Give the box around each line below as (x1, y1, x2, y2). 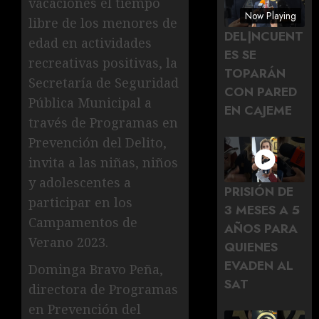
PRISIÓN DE (224, 182, 294, 201)
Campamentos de (28, 213, 137, 231)
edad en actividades (28, 33, 152, 51)
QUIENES (224, 237, 278, 256)
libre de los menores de (28, 14, 177, 31)
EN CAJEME (224, 101, 293, 120)
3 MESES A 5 (224, 200, 300, 219)
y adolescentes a (28, 173, 131, 191)
